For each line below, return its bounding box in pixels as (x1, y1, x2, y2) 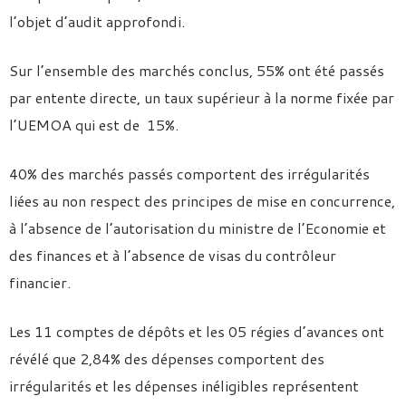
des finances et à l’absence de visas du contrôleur (9, 245, 336, 266)
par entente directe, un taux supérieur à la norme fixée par (9, 87, 394, 108)
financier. (9, 272, 71, 293)
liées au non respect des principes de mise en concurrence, (9, 190, 395, 211)
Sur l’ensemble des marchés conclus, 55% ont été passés (9, 60, 384, 81)
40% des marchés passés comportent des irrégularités (9, 163, 370, 184)
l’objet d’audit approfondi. (9, 11, 185, 32)
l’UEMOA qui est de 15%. (9, 114, 179, 135)
